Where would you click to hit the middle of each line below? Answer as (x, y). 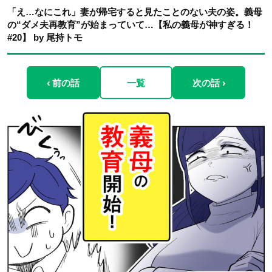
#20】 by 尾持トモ (45, 37)
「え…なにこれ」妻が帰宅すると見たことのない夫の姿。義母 (135, 12)
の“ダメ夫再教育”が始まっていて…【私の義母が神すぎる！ (131, 25)
